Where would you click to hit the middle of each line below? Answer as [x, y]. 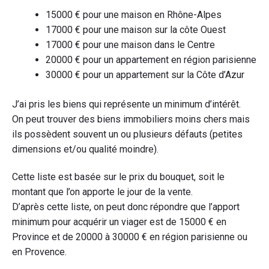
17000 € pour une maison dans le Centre [130, 44]
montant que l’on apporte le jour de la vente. [102, 192]
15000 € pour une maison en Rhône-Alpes [134, 14]
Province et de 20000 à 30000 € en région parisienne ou [130, 237]
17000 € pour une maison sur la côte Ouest [136, 29]
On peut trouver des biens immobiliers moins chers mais [131, 119]
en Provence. [39, 252]
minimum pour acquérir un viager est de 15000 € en [119, 222]
